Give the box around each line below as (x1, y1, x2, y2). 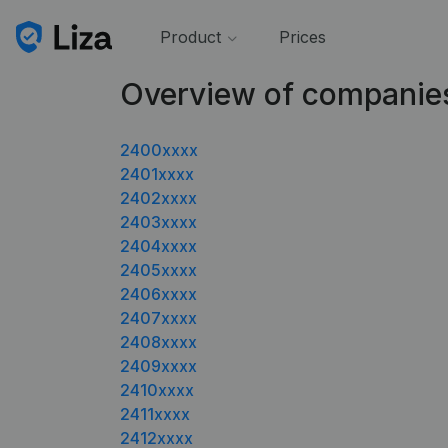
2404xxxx (120, 236, 197, 256)
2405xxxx (120, 260, 197, 280)
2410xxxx (120, 380, 194, 400)
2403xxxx (120, 212, 197, 232)
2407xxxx (120, 308, 197, 328)
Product (159, 27, 221, 47)
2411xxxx (120, 404, 190, 424)
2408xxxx (120, 332, 197, 352)
